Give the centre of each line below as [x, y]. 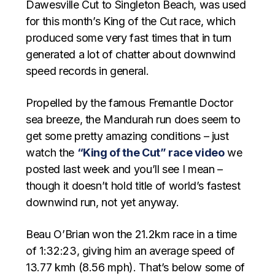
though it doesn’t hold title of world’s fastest [133, 185]
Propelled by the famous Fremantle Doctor [130, 103]
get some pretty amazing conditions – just [127, 136]
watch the [52, 152]
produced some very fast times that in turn [129, 37]
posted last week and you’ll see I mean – [124, 169]
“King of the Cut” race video [151, 152]
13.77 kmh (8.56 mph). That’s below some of [136, 267]
